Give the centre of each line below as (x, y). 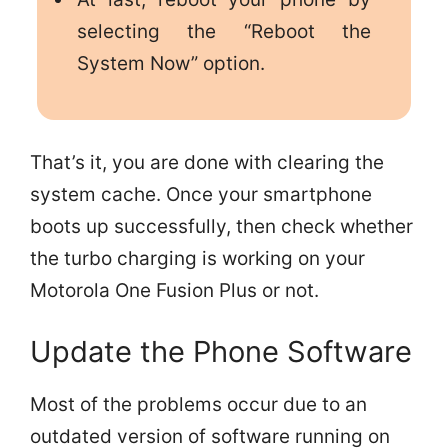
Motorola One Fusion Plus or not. (174, 290)
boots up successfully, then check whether (221, 226)
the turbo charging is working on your (197, 258)
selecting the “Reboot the (224, 31)
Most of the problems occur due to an (198, 405)
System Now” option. (170, 63)
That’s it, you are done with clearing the (207, 162)
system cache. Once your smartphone (201, 194)
